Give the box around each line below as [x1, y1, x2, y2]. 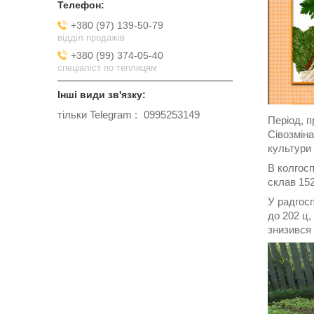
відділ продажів [57, 32, 125, 43]
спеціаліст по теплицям [57, 62, 157, 73]
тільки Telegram [57, 109, 132, 121]
